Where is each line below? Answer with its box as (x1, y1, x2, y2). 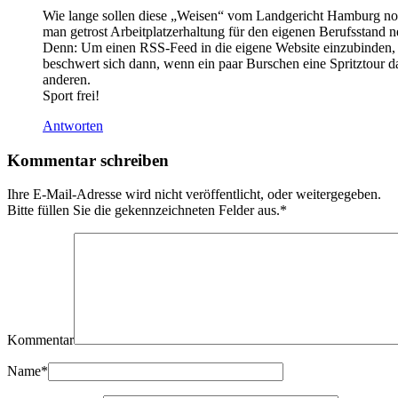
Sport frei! (43, 87, 99, 103)
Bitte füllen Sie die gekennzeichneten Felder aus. (7, 203, 280, 219)
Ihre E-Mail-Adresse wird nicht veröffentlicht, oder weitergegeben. (7, 187, 381, 203)
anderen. (43, 71, 91, 87)
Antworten (43, 117, 103, 133)
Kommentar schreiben (7, 150, 169, 170)
